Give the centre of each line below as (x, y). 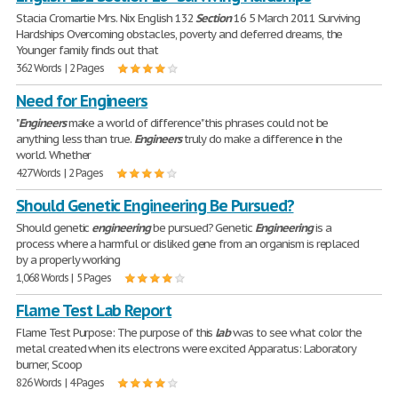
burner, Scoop (49, 365)
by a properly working (68, 260)
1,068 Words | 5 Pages (64, 278)
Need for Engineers (82, 101)
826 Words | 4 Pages (60, 382)
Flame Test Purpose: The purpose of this (116, 333)
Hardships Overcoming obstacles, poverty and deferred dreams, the (179, 34)
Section (214, 18)
